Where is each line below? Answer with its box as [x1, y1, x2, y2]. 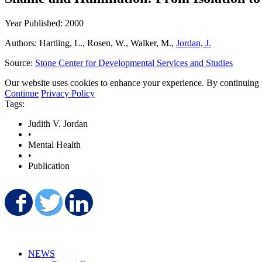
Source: [5, 57, 35, 68]
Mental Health [28, 139, 81, 150]
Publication [28, 160, 70, 171]
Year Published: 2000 [5, 18, 84, 28]
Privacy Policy [41, 88, 95, 98]
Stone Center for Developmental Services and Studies [35, 57, 233, 68]
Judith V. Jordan [28, 118, 88, 129]
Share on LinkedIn [103, 198, 224, 215]
